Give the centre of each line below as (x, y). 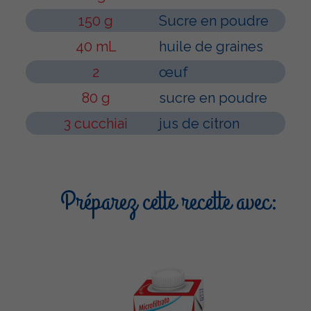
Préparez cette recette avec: (169, 202)
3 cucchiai (96, 124)
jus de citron (199, 124)
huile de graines (211, 47)
